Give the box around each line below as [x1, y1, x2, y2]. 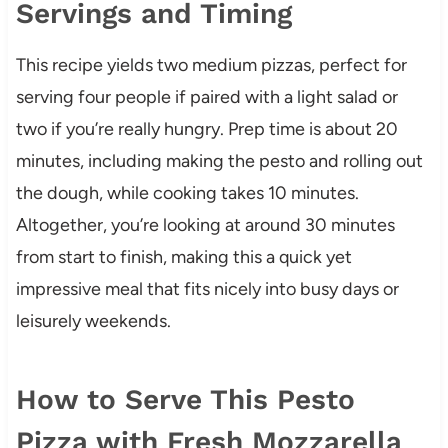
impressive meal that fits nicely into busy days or [15, 278, 399, 301]
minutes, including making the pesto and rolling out [15, 150, 423, 173]
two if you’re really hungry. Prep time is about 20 [15, 118, 398, 141]
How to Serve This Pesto [15, 383, 355, 417]
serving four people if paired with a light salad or [15, 86, 398, 109]
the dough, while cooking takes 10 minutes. [15, 182, 359, 205]
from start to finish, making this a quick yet [15, 246, 352, 269]
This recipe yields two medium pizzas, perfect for [15, 54, 407, 77]
